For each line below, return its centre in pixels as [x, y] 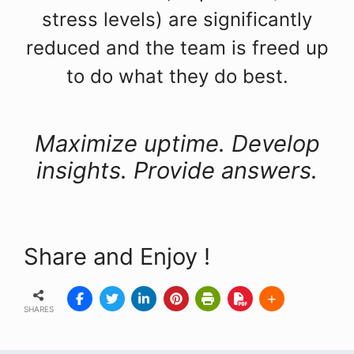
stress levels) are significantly [177, 19]
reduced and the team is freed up [177, 47]
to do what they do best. [177, 76]
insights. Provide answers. [177, 170]
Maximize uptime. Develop [177, 143]
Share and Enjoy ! [117, 257]
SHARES [39, 309]
